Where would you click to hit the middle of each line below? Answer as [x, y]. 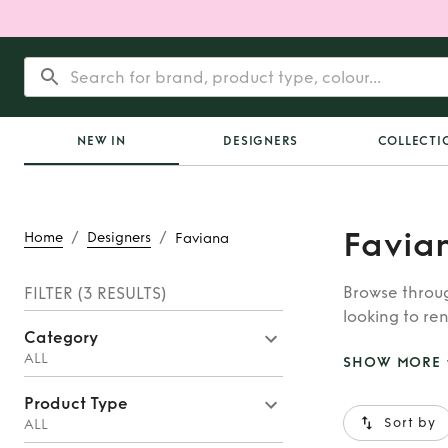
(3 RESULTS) [120, 293]
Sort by [410, 423]
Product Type [76, 403]
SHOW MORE [392, 362]
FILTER [48, 293]
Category [61, 337]
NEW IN [101, 141]
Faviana [202, 238]
